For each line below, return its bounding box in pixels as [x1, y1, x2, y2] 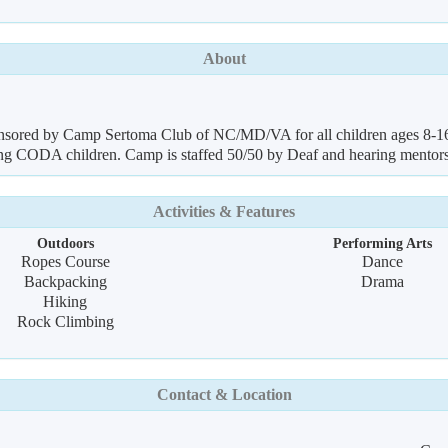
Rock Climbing [16, 313, 114, 330]
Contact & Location [156, 386, 292, 403]
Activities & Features [153, 203, 295, 220]
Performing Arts [333, 235, 433, 251]
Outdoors [36, 235, 94, 251]
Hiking [43, 293, 88, 310]
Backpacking [23, 273, 107, 290]
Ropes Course [20, 253, 110, 270]
